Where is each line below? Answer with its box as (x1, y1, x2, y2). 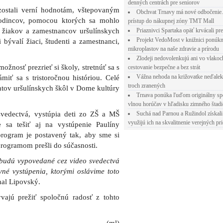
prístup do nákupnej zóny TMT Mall (128, 17, 214, 24)
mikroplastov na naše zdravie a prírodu (128, 45, 219, 52)
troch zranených (128, 82, 165, 89)
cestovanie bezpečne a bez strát (128, 64, 200, 71)
